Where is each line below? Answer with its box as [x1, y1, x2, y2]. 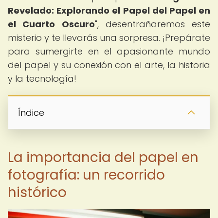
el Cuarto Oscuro [8, 18, 95, 30]
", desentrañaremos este [94, 18, 210, 30]
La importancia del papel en [8, 148, 199, 167]
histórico [8, 183, 67, 202]
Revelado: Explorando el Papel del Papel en [8, 4, 210, 17]
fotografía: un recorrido [8, 165, 165, 184]
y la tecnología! [8, 73, 76, 85]
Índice [18, 107, 44, 119]
